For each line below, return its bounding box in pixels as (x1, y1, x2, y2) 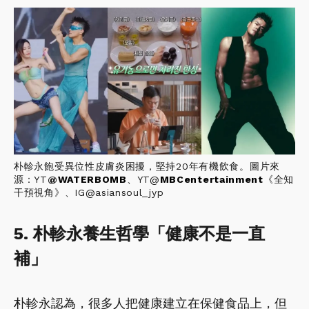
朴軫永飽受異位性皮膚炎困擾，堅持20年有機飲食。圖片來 (14, 161, 280, 172)
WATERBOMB (57, 174, 127, 186)
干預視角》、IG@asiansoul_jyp (14, 187, 164, 199)
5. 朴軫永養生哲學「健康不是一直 (14, 224, 265, 244)
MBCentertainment (159, 174, 263, 186)
